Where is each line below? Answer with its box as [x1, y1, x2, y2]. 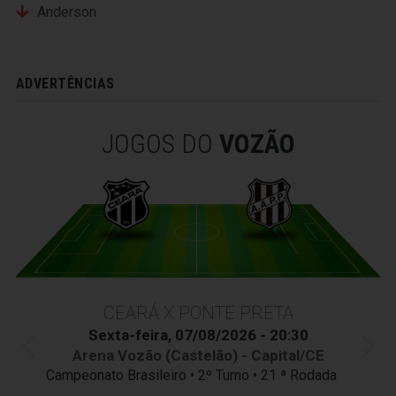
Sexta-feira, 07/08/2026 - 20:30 [88, 325, 308, 344]
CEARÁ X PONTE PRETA [103, 301, 293, 324]
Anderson [37, 4, 96, 21]
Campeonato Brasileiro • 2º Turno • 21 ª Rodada [45, 366, 351, 384]
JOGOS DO [101, 128, 219, 160]
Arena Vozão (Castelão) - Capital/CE [72, 346, 324, 364]
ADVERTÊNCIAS [16, 75, 115, 93]
